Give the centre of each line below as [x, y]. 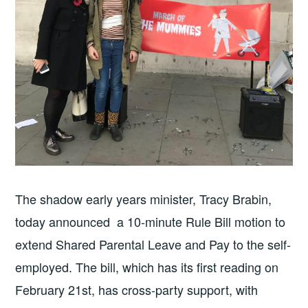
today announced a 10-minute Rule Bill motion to [151, 222]
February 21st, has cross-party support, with [137, 290]
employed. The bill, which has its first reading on [147, 267]
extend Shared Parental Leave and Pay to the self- [153, 244]
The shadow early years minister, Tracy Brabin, [144, 199]
